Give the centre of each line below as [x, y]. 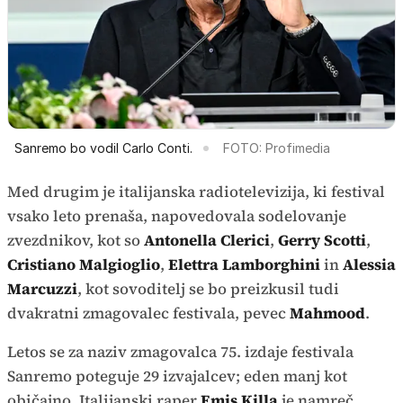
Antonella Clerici [207, 241]
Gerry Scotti [322, 241]
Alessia [369, 265]
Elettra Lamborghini [244, 265]
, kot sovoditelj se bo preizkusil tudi [208, 289]
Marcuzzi [42, 289]
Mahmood [327, 313]
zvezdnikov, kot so [76, 241]
